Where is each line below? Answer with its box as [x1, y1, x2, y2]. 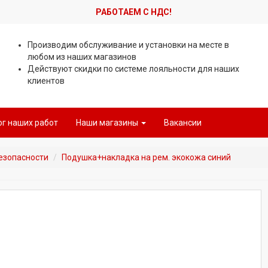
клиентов [27, 76, 65, 86]
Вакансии [164, 118, 202, 127]
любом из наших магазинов [27, 52, 136, 62]
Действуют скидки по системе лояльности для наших [27, 64, 239, 74]
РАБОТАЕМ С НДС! [96, 7, 172, 17]
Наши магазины [76, 118, 138, 127]
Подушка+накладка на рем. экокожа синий [62, 153, 231, 162]
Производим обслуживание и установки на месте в [27, 40, 229, 50]
